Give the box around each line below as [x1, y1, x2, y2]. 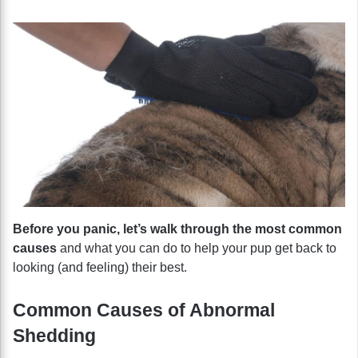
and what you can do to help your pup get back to [60, 241, 336, 255]
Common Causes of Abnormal [13, 299, 275, 320]
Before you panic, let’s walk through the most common [13, 221, 342, 236]
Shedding [13, 324, 96, 346]
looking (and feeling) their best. [13, 260, 187, 274]
